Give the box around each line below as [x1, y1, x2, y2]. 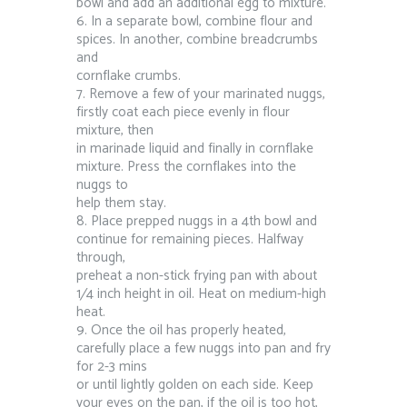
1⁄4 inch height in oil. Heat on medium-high [76, 282, 326, 305]
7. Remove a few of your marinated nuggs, [76, 82, 325, 105]
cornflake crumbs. [76, 64, 181, 87]
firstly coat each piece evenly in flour [76, 100, 290, 124]
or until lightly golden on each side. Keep [76, 372, 313, 396]
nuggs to [76, 173, 128, 196]
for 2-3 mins [76, 354, 147, 378]
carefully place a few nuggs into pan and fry [76, 336, 331, 360]
